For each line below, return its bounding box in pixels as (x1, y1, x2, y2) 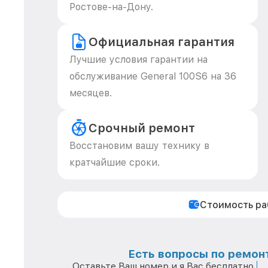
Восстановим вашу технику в (69, 140, 209, 151)
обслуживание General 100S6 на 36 (69, 71, 236, 82)
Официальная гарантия (89, 35, 234, 49)
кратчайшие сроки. (69, 157, 160, 168)
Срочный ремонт (89, 121, 195, 135)
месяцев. (69, 87, 112, 99)
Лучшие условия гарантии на (69, 54, 208, 65)
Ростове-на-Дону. (69, 1, 153, 13)
